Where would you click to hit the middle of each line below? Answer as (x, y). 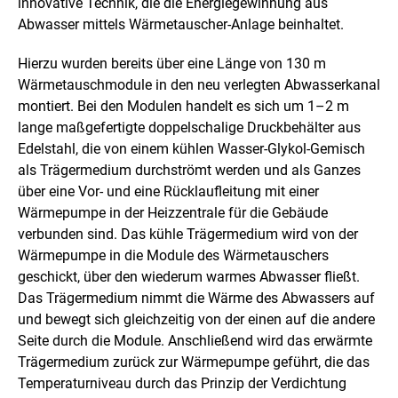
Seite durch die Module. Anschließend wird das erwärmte (195, 340)
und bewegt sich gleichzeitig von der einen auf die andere (196, 319)
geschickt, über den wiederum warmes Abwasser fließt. (189, 276)
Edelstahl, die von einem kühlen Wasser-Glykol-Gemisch (191, 148)
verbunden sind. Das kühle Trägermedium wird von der (188, 234)
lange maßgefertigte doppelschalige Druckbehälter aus (189, 127)
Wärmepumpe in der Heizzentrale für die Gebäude (173, 212)
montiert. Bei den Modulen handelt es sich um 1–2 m (183, 106)
